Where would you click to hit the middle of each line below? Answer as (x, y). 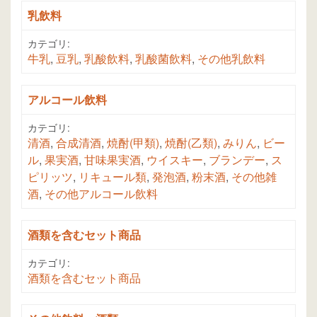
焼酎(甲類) (133, 143)
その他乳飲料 (231, 59)
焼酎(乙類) (191, 143)
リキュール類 (113, 177)
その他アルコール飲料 (101, 194)
